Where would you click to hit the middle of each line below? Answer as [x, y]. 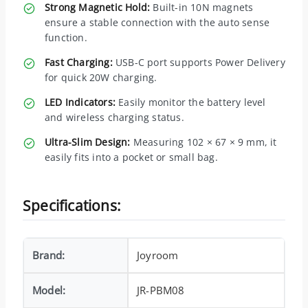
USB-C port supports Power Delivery [199, 62]
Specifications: [72, 205]
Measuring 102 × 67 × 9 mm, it [203, 142]
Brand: [49, 255]
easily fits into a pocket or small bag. [131, 157]
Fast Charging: [79, 62]
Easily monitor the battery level [191, 102]
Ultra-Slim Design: [88, 142]
